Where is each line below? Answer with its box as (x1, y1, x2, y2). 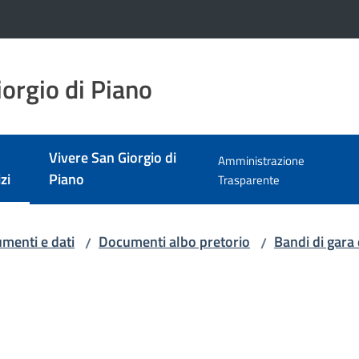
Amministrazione (218, 151, 305, 170)
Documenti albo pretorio (99, 231, 250, 252)
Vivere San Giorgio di (49, 147, 176, 168)
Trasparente (218, 171, 280, 189)
